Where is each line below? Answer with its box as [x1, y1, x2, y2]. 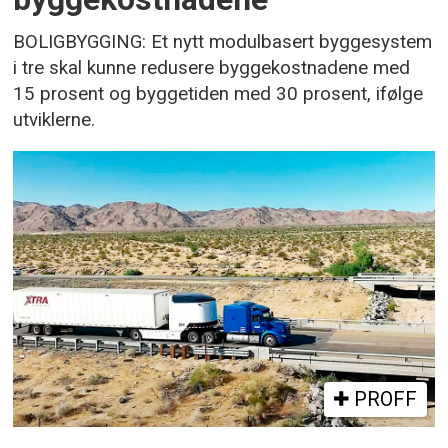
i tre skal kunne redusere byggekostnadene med [13, 56, 411, 79]
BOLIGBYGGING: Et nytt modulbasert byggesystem [13, 30, 433, 53]
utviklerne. [13, 108, 96, 131]
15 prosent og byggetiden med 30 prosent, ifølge [13, 82, 424, 105]
